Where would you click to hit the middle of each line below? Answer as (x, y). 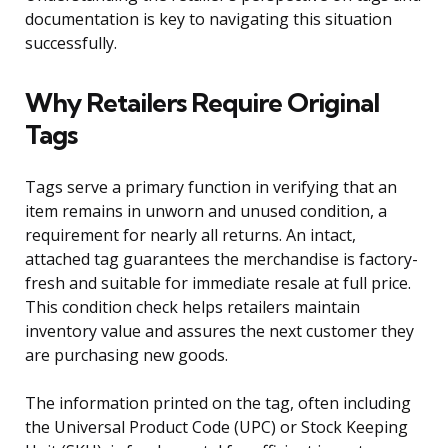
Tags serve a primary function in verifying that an (211, 187)
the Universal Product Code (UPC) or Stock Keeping (216, 427)
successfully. (71, 43)
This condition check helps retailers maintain (192, 307)
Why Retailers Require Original (202, 103)
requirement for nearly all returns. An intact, (190, 235)
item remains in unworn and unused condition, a (206, 211)
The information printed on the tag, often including (218, 403)
